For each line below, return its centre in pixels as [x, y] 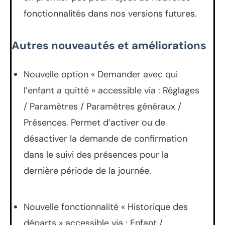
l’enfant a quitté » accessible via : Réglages [111, 90]
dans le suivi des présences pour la [96, 154]
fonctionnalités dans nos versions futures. [110, 13]
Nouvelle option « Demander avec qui [101, 74]
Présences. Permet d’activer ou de [94, 122]
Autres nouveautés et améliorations [109, 45]
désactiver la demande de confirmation [105, 138]
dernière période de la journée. [87, 171]
